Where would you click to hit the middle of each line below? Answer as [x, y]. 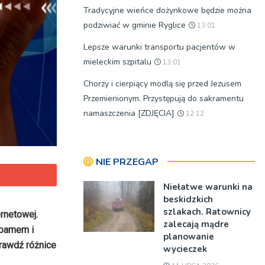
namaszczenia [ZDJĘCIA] [129, 113]
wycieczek [185, 249]
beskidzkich [188, 199]
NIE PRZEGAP [127, 162]
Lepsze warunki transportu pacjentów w [159, 47]
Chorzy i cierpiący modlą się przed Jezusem [162, 84]
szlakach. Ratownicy [207, 212]
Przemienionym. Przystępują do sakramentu [164, 98]
